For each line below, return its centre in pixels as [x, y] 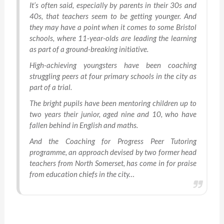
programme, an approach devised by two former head [113, 152]
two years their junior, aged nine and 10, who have [113, 114]
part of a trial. [50, 87]
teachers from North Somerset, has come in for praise [113, 163]
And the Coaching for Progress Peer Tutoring [113, 141]
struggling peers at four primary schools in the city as [113, 76]
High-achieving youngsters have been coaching [113, 65]
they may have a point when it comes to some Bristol [113, 27]
